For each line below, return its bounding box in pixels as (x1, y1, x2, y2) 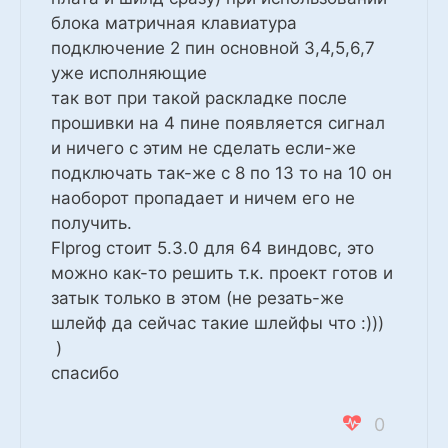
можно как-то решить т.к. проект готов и (51, 262, 393, 283)
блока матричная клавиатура (51, 12, 297, 33)
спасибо (51, 362, 119, 383)
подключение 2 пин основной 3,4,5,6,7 (51, 37, 375, 58)
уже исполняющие (51, 62, 207, 83)
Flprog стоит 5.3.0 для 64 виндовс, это (51, 237, 374, 258)
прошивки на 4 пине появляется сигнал (51, 112, 385, 133)
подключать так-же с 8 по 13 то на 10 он (51, 162, 392, 183)
